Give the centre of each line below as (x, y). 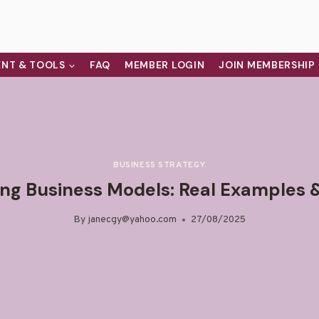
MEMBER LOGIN (164, 65)
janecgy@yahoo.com (132, 220)
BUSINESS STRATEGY (159, 165)
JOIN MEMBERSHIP (267, 65)
